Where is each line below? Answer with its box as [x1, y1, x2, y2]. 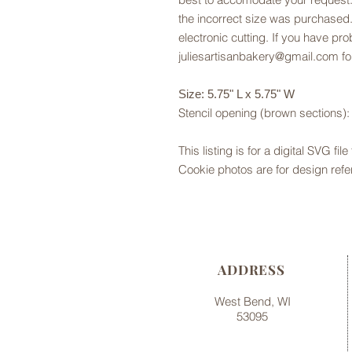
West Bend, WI [214, 294, 291, 309]
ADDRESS [218, 261, 285, 278]
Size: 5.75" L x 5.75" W [178, 87, 301, 101]
